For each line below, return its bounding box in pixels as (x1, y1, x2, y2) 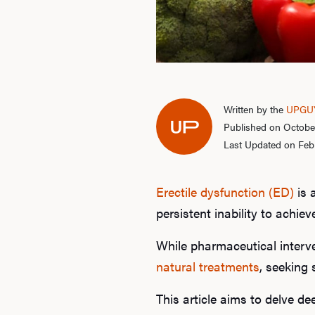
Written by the (224, 101, 286, 116)
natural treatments (156, 257, 259, 275)
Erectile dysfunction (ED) (156, 182, 294, 200)
